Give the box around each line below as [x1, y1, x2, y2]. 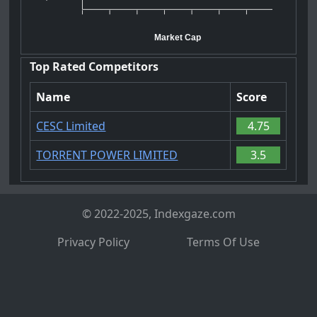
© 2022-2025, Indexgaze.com [81, 206, 236, 222]
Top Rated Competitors [30, 59, 159, 75]
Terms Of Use [187, 234, 260, 250]
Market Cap [154, 32, 202, 42]
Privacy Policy [57, 234, 129, 250]
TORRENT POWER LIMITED [36, 146, 178, 163]
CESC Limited [36, 117, 106, 134]
